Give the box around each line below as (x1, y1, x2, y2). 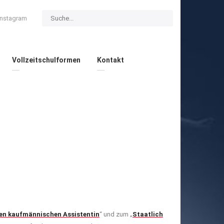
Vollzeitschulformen (11, 55, 80, 64)
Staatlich (132, 210, 163, 218)
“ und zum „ (99, 210, 132, 218)
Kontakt (96, 55, 124, 64)
